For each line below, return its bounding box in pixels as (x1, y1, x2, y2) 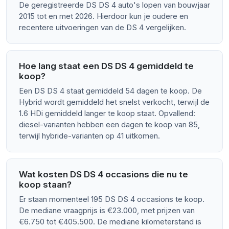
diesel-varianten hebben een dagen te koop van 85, (19, 120, 200, 130)
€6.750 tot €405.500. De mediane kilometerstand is (19, 217, 201, 227)
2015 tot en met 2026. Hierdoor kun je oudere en (19, 11, 188, 21)
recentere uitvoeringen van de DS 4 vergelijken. (19, 22, 186, 33)
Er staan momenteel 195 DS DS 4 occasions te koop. (19, 194, 204, 204)
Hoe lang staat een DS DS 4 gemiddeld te (19, 61, 194, 72)
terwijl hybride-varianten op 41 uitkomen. (19, 131, 160, 141)
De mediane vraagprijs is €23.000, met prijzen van (19, 205, 195, 216)
